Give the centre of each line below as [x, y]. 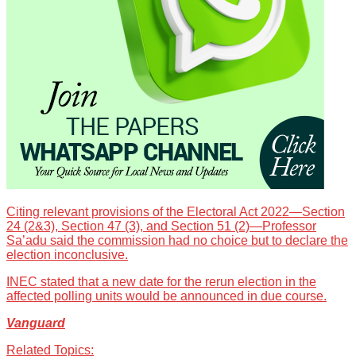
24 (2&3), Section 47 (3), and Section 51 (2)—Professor [161, 226]
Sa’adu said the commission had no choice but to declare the [177, 241]
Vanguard [36, 323]
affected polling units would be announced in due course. [166, 296]
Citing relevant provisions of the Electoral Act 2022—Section [176, 212]
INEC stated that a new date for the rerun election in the [161, 282]
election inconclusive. [67, 255]
